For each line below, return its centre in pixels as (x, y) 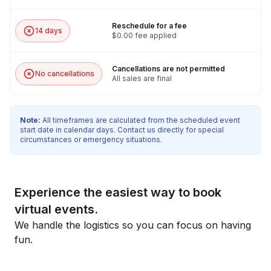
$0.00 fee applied (144, 35)
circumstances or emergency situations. (91, 139)
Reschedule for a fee (149, 26)
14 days (49, 31)
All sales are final (142, 78)
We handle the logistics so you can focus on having (133, 225)
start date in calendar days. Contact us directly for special (122, 130)
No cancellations (65, 73)
